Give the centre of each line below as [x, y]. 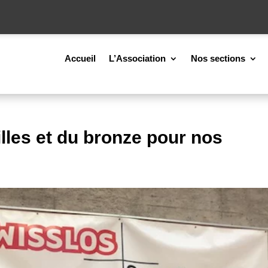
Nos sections [218, 58]
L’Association [137, 58]
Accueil [80, 58]
